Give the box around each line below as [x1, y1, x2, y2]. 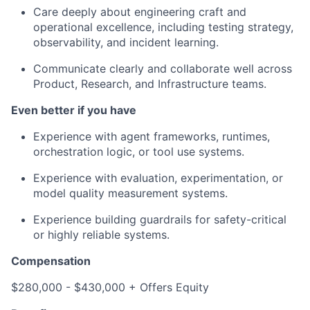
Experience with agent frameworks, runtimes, [33, 129, 270, 143]
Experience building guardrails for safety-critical [33, 212, 286, 226]
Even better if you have [11, 103, 136, 117]
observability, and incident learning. [33, 35, 219, 49]
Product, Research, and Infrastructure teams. [33, 77, 266, 91]
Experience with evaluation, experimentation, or [33, 171, 283, 185]
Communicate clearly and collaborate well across [33, 62, 292, 75]
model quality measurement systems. [33, 186, 228, 200]
